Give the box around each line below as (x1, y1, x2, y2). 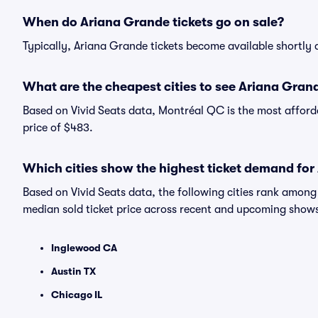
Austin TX (51, 265, 96, 277)
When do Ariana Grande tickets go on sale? (23, 15, 284, 29)
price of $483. (23, 121, 93, 134)
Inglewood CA (51, 242, 117, 253)
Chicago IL (51, 289, 102, 300)
